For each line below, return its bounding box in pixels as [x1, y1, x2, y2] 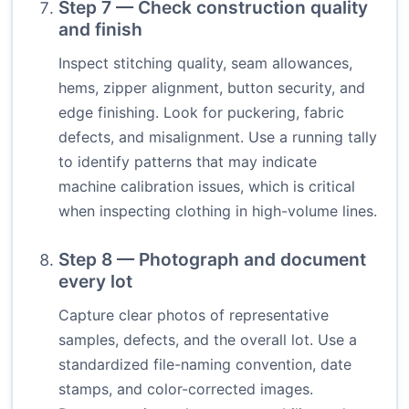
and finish [58, 18, 142, 41]
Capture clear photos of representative [58, 306, 329, 325]
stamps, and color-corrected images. [58, 380, 313, 399]
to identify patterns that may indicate [58, 152, 317, 172]
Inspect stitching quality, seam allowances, [58, 54, 352, 73]
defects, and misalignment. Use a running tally [58, 128, 377, 147]
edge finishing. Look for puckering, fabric [58, 103, 344, 122]
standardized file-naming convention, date [58, 355, 351, 374]
